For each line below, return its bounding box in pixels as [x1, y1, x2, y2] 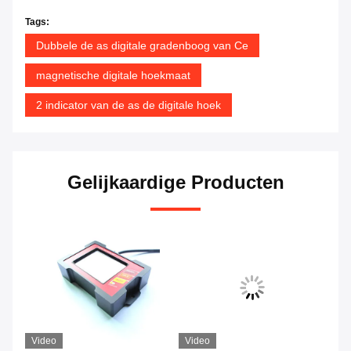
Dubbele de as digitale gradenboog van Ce [36, 39, 248, 52]
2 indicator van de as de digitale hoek [36, 99, 221, 112]
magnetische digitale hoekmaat [36, 69, 190, 82]
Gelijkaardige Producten [67, 172, 284, 194]
